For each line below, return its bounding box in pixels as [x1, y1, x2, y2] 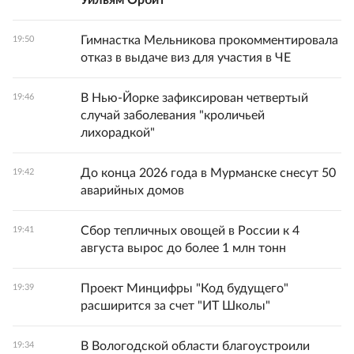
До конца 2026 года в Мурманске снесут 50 [81, 167, 336, 180]
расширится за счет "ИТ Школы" [81, 299, 270, 313]
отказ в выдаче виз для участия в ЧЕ [81, 51, 291, 65]
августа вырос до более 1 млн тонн [81, 242, 286, 255]
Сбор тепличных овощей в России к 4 [81, 224, 299, 238]
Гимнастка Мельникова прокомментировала [81, 34, 338, 47]
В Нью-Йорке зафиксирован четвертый [81, 92, 308, 105]
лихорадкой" [81, 126, 155, 140]
